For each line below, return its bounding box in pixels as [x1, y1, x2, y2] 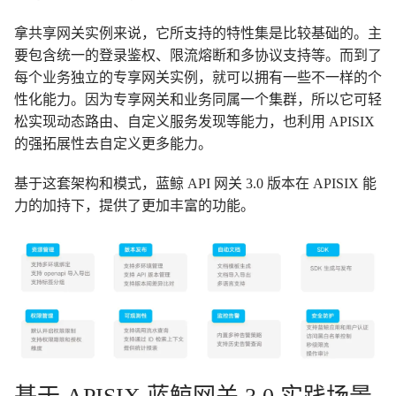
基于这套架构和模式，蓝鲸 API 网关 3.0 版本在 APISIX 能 [14, 175, 377, 191]
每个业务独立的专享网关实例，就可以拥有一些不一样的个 [14, 69, 382, 85]
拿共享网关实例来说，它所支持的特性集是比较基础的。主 [14, 25, 382, 41]
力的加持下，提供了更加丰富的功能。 [14, 197, 255, 213]
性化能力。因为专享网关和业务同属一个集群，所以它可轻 [14, 91, 382, 107]
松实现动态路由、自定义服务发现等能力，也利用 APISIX [14, 113, 375, 129]
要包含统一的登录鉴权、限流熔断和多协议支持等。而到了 [14, 47, 382, 63]
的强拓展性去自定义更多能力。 [14, 135, 212, 151]
